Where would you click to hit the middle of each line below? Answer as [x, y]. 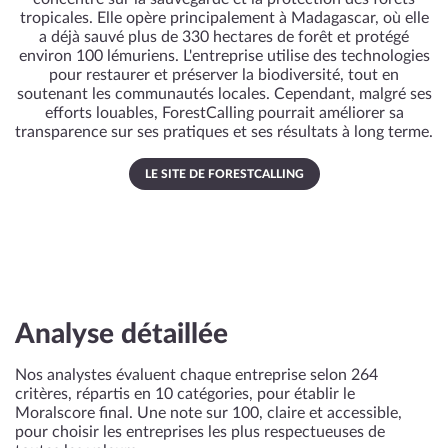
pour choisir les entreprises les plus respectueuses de [200, 432]
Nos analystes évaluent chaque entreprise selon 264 [196, 375]
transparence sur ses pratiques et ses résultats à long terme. [224, 132]
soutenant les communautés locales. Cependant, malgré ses [224, 94]
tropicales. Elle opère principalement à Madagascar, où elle [224, 18]
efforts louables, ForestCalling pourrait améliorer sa [224, 113]
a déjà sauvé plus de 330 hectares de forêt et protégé [224, 37]
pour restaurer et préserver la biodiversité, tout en [224, 75]
